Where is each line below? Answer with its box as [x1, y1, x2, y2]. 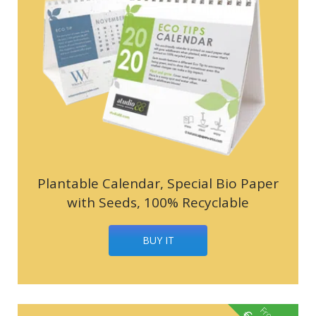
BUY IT [142, 233, 174, 247]
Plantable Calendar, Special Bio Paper [37, 174, 279, 193]
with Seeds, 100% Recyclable [67, 193, 249, 212]
